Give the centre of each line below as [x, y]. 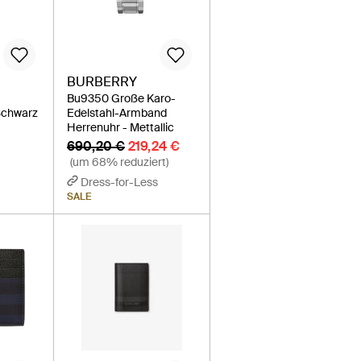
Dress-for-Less [120, 182]
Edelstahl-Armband [117, 112]
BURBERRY [102, 81]
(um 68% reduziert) [120, 162]
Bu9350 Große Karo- [122, 98]
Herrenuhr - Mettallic [121, 127]
